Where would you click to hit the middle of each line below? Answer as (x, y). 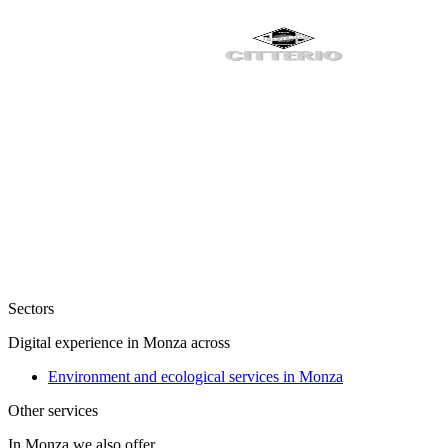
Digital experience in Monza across (119, 343)
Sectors (31, 309)
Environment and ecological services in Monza (195, 377)
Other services (53, 411)
